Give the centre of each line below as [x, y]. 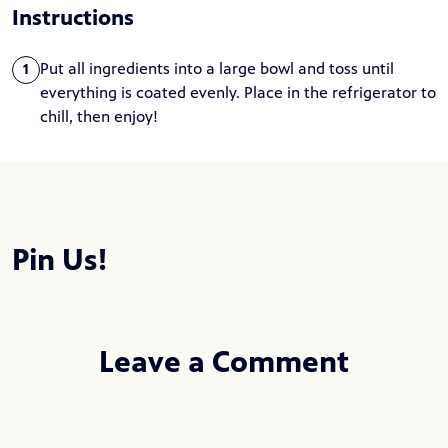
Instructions [73, 17]
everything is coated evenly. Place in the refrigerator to [238, 92]
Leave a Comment [224, 362]
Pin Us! [60, 260]
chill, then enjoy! [99, 116]
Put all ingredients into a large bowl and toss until [217, 68]
